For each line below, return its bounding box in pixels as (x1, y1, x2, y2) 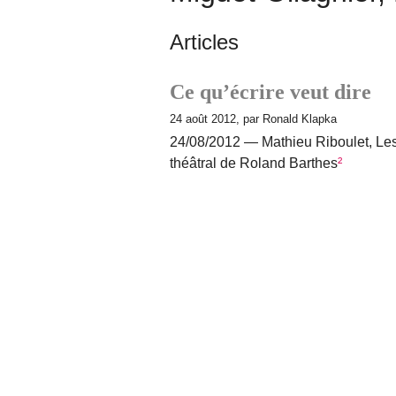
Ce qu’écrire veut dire (170, 80, 371, 103)
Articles (170, 29, 239, 54)
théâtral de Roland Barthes (170, 155, 338, 171)
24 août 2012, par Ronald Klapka (170, 111, 337, 126)
